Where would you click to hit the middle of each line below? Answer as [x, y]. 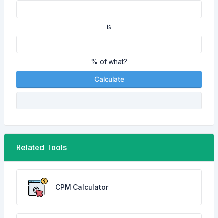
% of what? [109, 62]
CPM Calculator [82, 187]
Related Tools [41, 147]
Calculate [109, 79]
